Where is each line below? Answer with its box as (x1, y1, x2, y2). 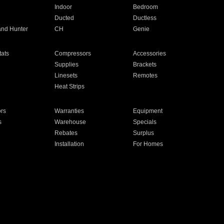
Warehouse (54, 118, 86, 125)
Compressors (54, 50, 91, 57)
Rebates (54, 129, 77, 136)
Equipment (133, 107, 163, 114)
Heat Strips (54, 83, 84, 90)
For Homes (133, 140, 163, 147)
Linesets (54, 72, 77, 79)
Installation (54, 140, 84, 147)
